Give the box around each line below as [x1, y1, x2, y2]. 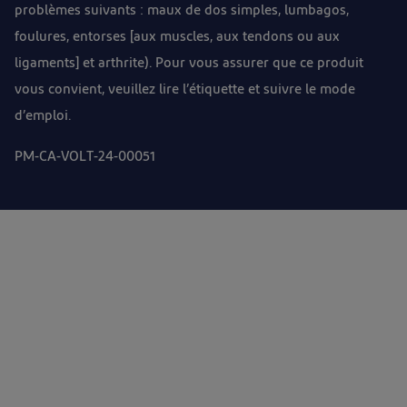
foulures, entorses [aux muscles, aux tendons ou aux [15, 30, 340, 45]
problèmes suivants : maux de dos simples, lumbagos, [15, 4, 349, 18]
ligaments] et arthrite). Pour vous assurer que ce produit [15, 56, 363, 71]
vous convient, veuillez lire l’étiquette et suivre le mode [15, 83, 355, 97]
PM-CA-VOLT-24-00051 [15, 150, 155, 164]
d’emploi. [15, 109, 71, 124]
